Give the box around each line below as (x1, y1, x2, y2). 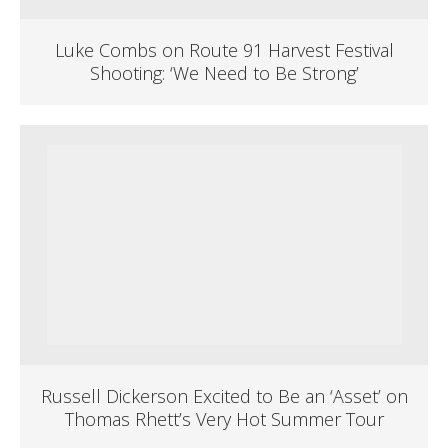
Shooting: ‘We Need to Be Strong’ (89, 61, 359, 85)
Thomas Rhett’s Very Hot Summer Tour (64, 407, 384, 431)
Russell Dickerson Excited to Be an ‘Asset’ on (40, 384, 408, 408)
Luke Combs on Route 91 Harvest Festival (54, 38, 394, 62)
